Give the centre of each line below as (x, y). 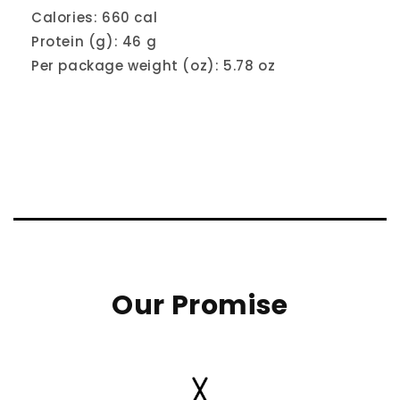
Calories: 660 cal (95, 17)
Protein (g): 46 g (94, 41)
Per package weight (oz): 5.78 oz (154, 65)
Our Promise (200, 305)
